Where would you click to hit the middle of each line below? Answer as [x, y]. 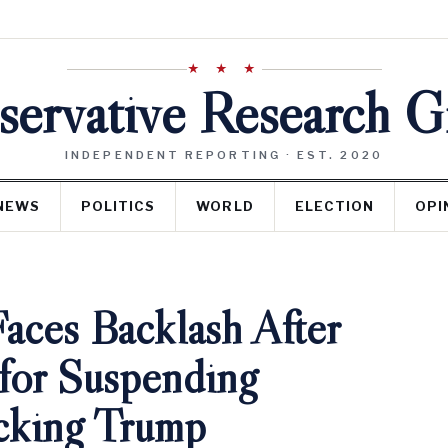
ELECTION [334, 206]
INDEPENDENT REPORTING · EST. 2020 [224, 155]
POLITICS [118, 206]
